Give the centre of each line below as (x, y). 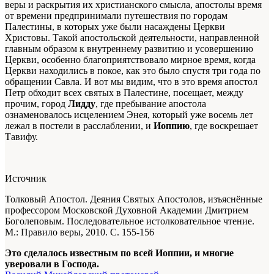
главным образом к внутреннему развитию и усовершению (129, 49)
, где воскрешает (224, 126)
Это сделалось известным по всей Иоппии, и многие (119, 253)
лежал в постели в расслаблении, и (79, 126)
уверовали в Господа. (52, 264)
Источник (26, 179)
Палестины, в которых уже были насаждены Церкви (115, 27)
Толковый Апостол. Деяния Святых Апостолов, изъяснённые (134, 199)
